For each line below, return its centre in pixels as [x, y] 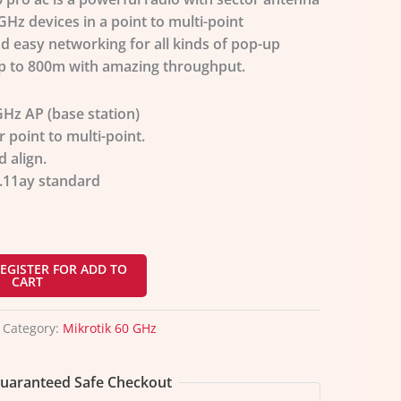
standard [67, 180]
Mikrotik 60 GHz [109, 328]
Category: [32, 328]
